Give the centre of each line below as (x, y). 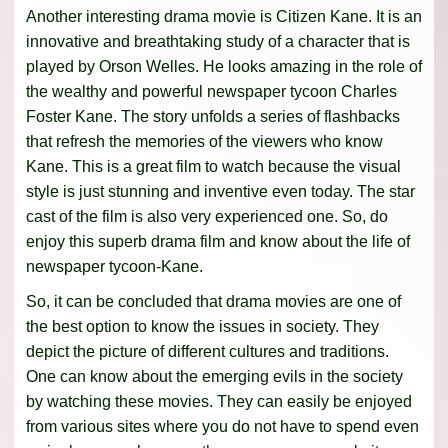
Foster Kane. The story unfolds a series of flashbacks (213, 116)
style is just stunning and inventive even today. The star (220, 191)
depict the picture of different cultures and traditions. (207, 351)
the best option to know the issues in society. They (202, 326)
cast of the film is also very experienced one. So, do (207, 216)
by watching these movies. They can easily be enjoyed (219, 401)
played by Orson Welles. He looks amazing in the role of (224, 66)
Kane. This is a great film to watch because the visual (213, 166)
